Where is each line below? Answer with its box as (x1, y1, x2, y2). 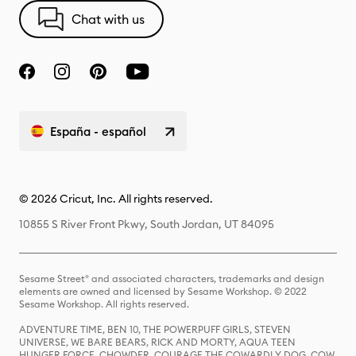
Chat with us (72, 11, 145, 27)
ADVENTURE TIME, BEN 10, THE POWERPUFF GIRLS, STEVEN (19, 323, 291, 335)
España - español (50, 123, 146, 139)
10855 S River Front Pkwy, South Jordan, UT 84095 (19, 217, 274, 231)
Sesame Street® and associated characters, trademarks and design (19, 273, 324, 284)
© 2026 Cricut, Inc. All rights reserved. (19, 192, 213, 206)
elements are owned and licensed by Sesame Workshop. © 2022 (19, 285, 307, 297)
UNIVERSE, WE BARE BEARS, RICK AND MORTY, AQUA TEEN (19, 336, 296, 348)
